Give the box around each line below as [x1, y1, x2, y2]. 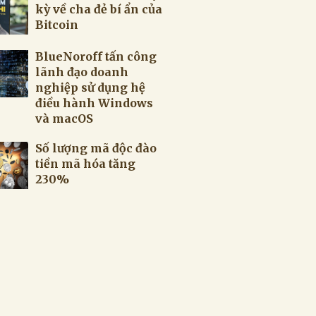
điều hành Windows [35, 96, 153, 110]
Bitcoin [35, 18, 78, 32]
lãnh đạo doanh [35, 65, 128, 79]
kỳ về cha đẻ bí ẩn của [35, 2, 162, 16]
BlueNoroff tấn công [35, 49, 157, 63]
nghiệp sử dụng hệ [35, 80, 145, 95]
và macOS [35, 111, 93, 126]
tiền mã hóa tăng [35, 157, 135, 171]
